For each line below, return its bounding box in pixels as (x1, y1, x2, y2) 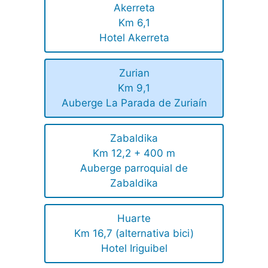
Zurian (118, 66, 150, 79)
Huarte (117, 212, 151, 224)
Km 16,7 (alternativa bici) (74, 227, 194, 239)
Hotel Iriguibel (100, 242, 167, 254)
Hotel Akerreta (99, 31, 169, 44)
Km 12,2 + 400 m (93, 147, 175, 159)
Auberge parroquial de (80, 162, 188, 174)
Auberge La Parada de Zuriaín (61, 96, 207, 109)
